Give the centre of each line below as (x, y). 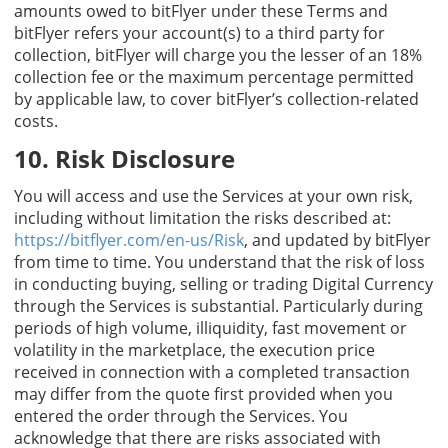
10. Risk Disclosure (124, 158)
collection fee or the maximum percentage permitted (214, 76)
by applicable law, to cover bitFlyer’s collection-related (216, 98)
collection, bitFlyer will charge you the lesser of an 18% (218, 54)
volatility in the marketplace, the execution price (194, 349)
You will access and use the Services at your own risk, (213, 195)
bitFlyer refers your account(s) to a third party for (199, 32)
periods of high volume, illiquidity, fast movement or (210, 327)
